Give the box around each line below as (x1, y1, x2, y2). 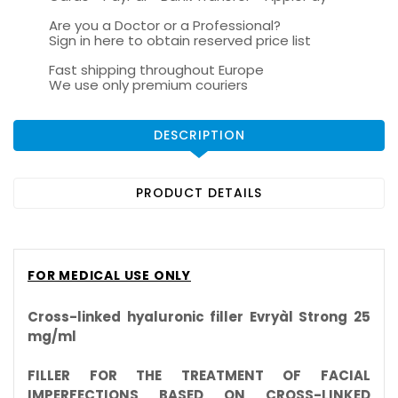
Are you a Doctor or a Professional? (49, 16, 281, 36)
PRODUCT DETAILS (136, 184, 262, 203)
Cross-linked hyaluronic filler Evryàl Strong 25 (28, 307, 370, 327)
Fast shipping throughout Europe (49, 60, 264, 80)
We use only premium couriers (49, 76, 248, 95)
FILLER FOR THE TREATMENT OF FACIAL (28, 366, 370, 386)
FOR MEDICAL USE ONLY (28, 267, 191, 285)
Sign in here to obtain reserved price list (49, 31, 311, 51)
